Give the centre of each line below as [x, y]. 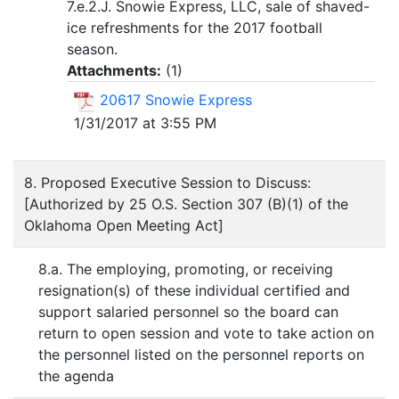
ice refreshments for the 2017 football [195, 28]
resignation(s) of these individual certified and [194, 290]
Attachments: [114, 70]
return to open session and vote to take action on [206, 333]
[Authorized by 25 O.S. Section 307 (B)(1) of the [186, 204]
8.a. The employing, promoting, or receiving [186, 269]
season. [92, 49]
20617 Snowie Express [176, 100]
